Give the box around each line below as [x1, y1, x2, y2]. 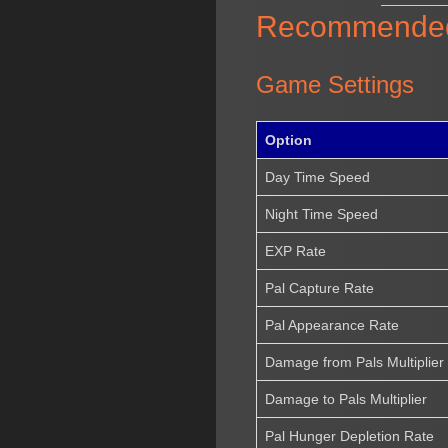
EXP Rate [265, 242, 327, 259]
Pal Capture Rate [265, 279, 375, 296]
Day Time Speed [265, 168, 371, 185]
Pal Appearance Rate [265, 316, 400, 333]
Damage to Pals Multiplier [265, 390, 428, 407]
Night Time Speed [265, 205, 379, 222]
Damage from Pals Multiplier [265, 353, 445, 370]
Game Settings [256, 70, 415, 98]
